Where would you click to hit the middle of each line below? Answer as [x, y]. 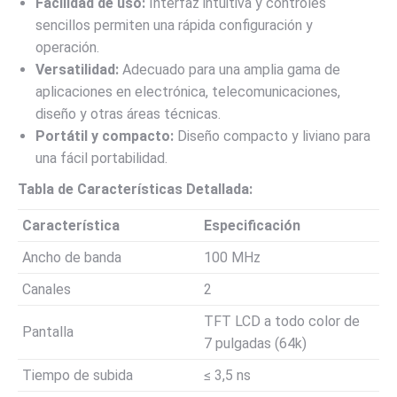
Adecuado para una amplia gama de [230, 70]
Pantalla [48, 332]
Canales [47, 289]
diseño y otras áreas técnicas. [128, 114]
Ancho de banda [72, 257]
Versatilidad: [77, 70]
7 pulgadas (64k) [255, 343]
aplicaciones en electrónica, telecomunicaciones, [188, 92]
